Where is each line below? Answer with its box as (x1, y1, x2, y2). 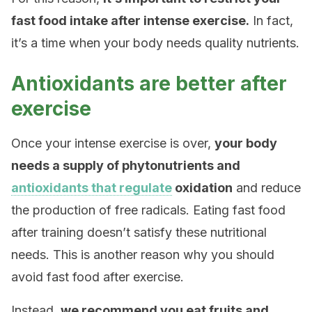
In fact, (249, 13, 293, 28)
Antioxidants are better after (11, 72, 287, 95)
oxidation (172, 180, 233, 195)
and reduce (233, 180, 301, 195)
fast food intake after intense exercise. (11, 13, 249, 28)
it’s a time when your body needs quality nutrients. (11, 36, 299, 50)
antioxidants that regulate (11, 180, 172, 195)
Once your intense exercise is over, (11, 136, 214, 150)
